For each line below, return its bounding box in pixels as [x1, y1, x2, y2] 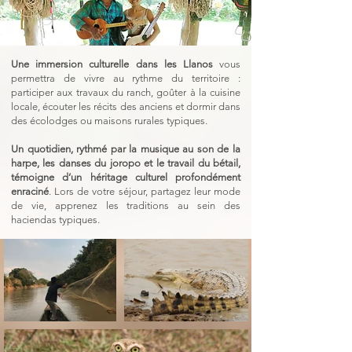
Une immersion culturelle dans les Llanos [11, 57, 213, 70]
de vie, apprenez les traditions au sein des [11, 199, 240, 211]
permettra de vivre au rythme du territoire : [11, 71, 240, 84]
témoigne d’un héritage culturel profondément [11, 170, 240, 183]
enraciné [11, 185, 49, 197]
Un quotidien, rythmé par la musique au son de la [11, 142, 240, 155]
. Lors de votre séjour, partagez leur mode [49, 185, 240, 197]
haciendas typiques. [11, 213, 100, 225]
